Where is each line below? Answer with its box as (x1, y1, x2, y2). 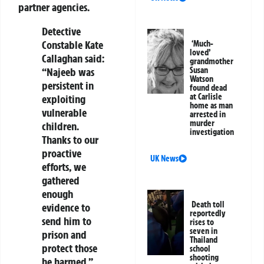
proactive (42, 146, 81, 160)
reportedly (190, 208, 226, 219)
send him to (42, 213, 91, 228)
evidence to (42, 200, 90, 214)
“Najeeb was (42, 64, 94, 79)
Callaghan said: (42, 51, 104, 65)
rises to (190, 217, 214, 228)
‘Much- (192, 38, 214, 49)
